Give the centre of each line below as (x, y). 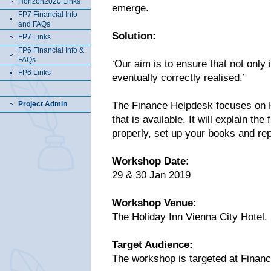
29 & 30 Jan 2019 (151, 175)
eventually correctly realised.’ (178, 78)
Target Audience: (152, 245)
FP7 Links (34, 37)
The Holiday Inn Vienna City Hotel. (190, 217)
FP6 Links (34, 73)
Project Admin (43, 104)
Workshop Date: (151, 161)
